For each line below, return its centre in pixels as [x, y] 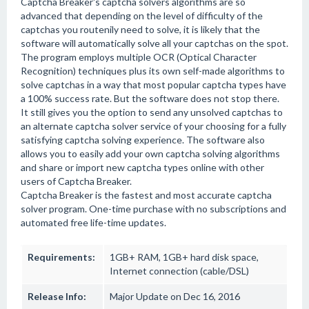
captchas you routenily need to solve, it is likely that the [140, 29]
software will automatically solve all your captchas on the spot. [154, 43]
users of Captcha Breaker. [76, 181]
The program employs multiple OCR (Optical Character [139, 57]
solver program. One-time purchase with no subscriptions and [153, 209]
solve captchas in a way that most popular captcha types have [153, 84]
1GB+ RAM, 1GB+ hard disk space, [184, 257]
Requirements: [61, 257]
